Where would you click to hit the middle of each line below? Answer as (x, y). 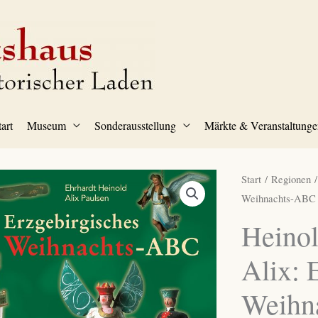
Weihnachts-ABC (278, 198)
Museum (46, 125)
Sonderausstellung (135, 125)
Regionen (291, 179)
